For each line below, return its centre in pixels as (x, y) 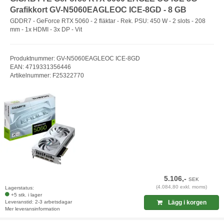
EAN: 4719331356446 (40, 67)
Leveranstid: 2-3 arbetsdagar (38, 202)
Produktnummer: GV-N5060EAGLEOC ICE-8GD (75, 58)
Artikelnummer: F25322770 (47, 75)
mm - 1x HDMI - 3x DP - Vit (46, 29)
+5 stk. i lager (26, 195)
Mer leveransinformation (32, 209)
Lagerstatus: (19, 188)
